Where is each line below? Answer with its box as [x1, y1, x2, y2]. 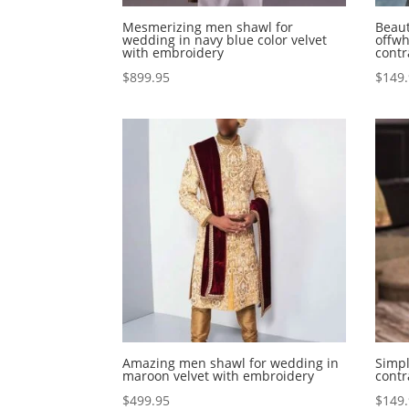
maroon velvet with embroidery [122, 366, 315, 384]
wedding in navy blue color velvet [122, 31, 328, 49]
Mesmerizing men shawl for [122, 18, 294, 37]
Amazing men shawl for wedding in [122, 353, 340, 372]
